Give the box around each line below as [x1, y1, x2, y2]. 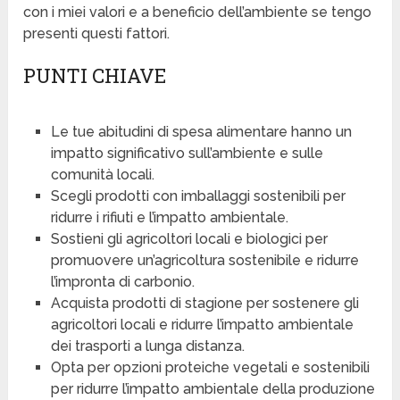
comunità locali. [50, 166, 154, 184]
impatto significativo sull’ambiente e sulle [50, 145, 323, 162]
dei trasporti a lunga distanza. [50, 337, 245, 355]
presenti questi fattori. [23, 25, 171, 43]
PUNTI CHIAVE [23, 62, 167, 89]
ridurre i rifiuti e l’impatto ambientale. [50, 209, 288, 227]
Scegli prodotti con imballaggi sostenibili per [50, 187, 346, 205]
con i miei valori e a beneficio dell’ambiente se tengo [23, 4, 372, 21]
